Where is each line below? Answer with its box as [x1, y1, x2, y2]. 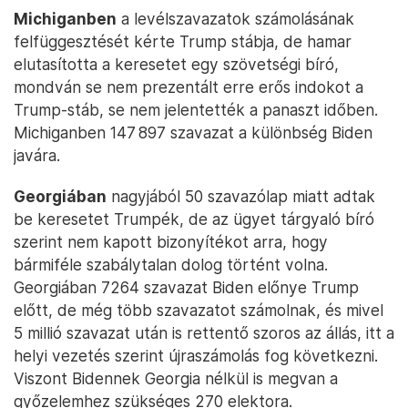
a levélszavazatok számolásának [117, 9, 354, 29]
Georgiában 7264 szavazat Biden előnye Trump [14, 278, 359, 298]
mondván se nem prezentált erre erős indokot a [14, 77, 363, 97]
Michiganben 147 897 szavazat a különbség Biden [14, 123, 372, 143]
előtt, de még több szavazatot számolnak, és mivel [14, 301, 383, 321]
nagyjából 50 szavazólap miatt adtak [107, 187, 375, 207]
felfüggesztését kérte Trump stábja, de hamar [14, 32, 352, 52]
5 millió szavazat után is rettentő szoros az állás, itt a [14, 323, 394, 343]
